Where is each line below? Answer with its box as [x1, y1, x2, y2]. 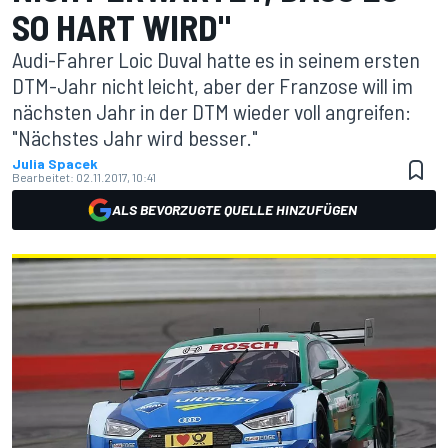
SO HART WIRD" [12, 5, 231, 48]
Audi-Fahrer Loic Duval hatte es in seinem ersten [12, 46, 420, 72]
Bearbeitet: [12, 170, 74, 184]
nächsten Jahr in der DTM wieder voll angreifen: [12, 98, 411, 124]
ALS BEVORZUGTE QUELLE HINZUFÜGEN [111, 201, 357, 218]
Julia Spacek [12, 155, 98, 172]
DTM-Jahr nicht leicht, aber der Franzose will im [12, 72, 413, 98]
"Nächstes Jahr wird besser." [12, 124, 258, 150]
